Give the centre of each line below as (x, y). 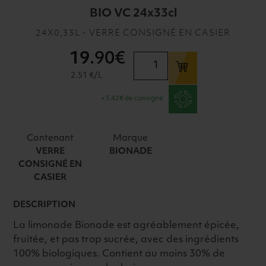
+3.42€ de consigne (132, 99)
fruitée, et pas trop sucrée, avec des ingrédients (126, 240)
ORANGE (155, 129)
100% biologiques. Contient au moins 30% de (119, 254)
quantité (153, 58)
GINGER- (155, 115)
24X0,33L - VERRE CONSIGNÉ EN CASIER (133, 33)
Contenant (50, 138)
